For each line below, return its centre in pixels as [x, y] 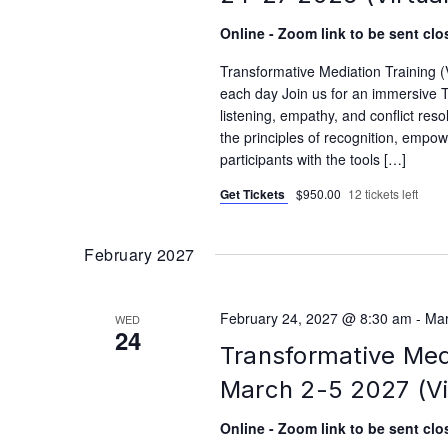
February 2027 [139, 254]
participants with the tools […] [312, 158]
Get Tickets [253, 193]
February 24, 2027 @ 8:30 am [315, 317]
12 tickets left [382, 193]
